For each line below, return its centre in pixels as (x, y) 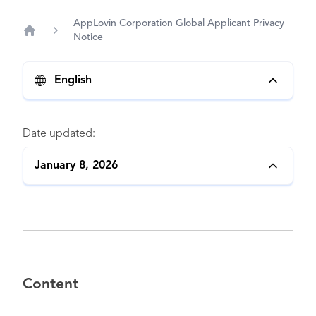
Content (50, 285)
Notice (88, 37)
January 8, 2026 (76, 166)
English (73, 80)
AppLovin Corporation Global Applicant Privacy (179, 23)
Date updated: (59, 134)
